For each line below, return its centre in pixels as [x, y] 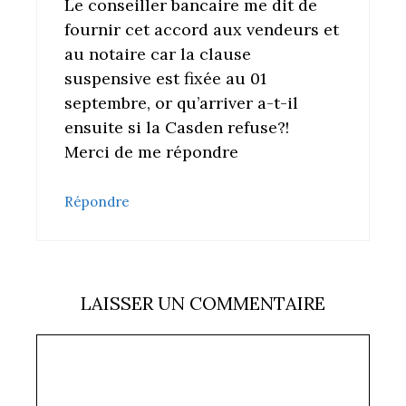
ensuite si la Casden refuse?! [177, 127]
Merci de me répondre [151, 151]
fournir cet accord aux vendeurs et [202, 29]
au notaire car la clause [158, 53]
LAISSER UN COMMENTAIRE [203, 303]
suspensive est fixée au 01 [165, 78]
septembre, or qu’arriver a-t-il [181, 102]
